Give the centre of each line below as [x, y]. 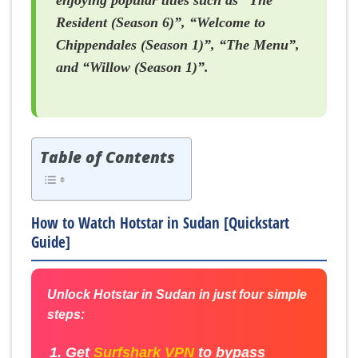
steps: [66, 315]
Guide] [51, 241]
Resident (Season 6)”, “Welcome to [161, 23]
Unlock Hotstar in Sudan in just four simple [177, 295]
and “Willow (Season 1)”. [132, 68]
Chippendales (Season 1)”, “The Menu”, [178, 45]
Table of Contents [107, 157]
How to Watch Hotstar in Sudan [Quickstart [160, 222]
